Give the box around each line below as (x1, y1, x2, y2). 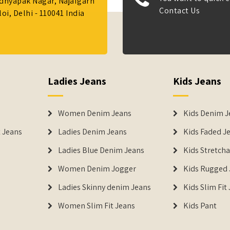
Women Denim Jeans (57, 108, 131, 119)
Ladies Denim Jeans (57, 126, 127, 137)
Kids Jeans (172, 74, 221, 88)
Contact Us (159, 5, 200, 16)
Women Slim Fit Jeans (57, 200, 135, 211)
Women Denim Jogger (57, 163, 136, 174)
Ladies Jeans (47, 74, 106, 88)
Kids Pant (183, 200, 217, 211)
